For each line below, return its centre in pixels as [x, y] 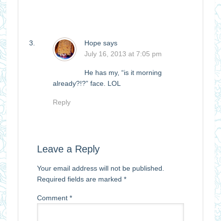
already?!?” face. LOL [87, 83]
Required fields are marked [80, 179]
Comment [53, 198]
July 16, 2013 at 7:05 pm [123, 54]
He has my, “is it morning [123, 72]
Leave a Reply [68, 149]
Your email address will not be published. [100, 168]
